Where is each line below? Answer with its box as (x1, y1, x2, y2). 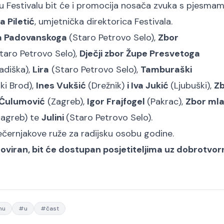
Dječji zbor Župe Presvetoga (79, 47, 200, 59)
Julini (41, 111, 66, 123)
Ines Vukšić (36, 79, 88, 91)
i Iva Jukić (127, 79, 170, 91)
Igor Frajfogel (87, 95, 147, 107)
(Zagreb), (45, 95, 87, 107)
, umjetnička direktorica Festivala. (34, 15, 175, 27)
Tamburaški (140, 63, 192, 75)
